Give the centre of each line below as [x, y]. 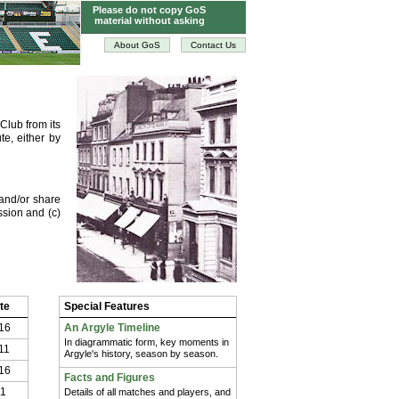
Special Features [107, 306]
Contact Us [213, 45]
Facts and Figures [110, 378]
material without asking [149, 20]
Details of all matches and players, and [147, 392]
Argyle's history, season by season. [141, 354]
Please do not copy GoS [149, 10]
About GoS [137, 45]
